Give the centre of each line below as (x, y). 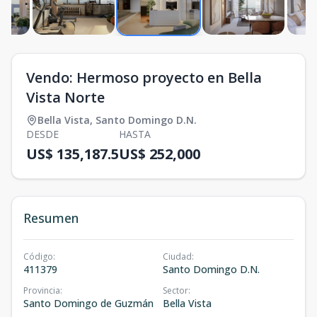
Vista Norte (65, 97)
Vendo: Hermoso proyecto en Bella (144, 77)
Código (38, 256)
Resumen (51, 218)
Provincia (42, 290)
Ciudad (177, 256)
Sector (175, 290)
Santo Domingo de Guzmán (88, 303)
